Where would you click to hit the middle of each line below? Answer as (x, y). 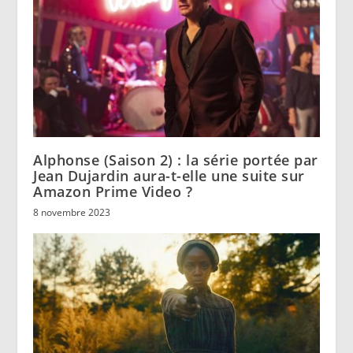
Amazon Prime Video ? (113, 191)
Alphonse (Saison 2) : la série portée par (176, 160)
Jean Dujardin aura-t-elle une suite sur (169, 175)
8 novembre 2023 (72, 212)
